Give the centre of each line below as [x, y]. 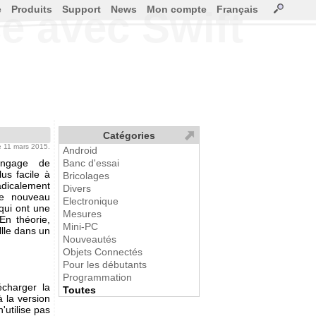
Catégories [129, 135]
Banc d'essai [91, 163]
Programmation [97, 277]
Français [237, 9]
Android [80, 150]
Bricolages [86, 176]
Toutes [79, 290]
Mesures [82, 214]
